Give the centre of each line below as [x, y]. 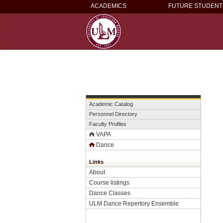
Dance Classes [110, 193]
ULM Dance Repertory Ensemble [134, 203]
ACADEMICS [109, 6]
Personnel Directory [113, 114]
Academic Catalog [111, 104]
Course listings [109, 182]
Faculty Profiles [108, 124]
